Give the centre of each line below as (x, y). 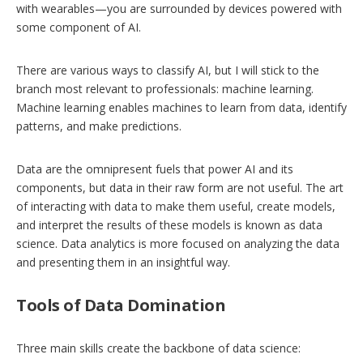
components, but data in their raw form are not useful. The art (180, 188)
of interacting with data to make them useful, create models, (176, 207)
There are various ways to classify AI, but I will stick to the (168, 70)
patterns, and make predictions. (99, 126)
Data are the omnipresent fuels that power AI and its (155, 169)
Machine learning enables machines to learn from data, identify (181, 108)
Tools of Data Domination (121, 305)
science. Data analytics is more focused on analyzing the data (178, 244)
